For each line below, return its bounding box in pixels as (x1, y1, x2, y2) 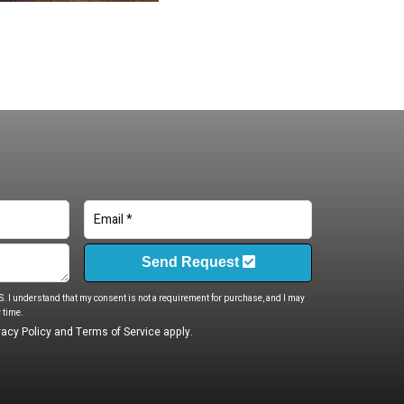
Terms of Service (75, 323, 161, 340)
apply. (160, 323, 193, 340)
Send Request (141, 254, 243, 270)
